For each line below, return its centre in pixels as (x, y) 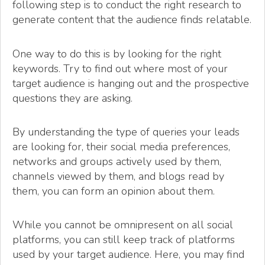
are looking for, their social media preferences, (121, 147)
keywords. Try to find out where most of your (120, 68)
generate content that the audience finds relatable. (132, 20)
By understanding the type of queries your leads (126, 132)
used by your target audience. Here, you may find (128, 255)
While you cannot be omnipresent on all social (123, 225)
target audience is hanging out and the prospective (131, 83)
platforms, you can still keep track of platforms (124, 240)
